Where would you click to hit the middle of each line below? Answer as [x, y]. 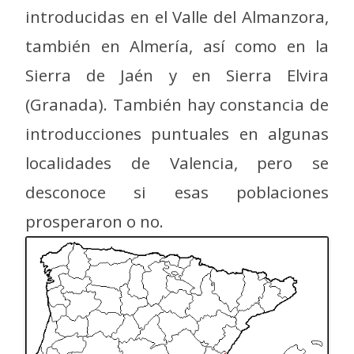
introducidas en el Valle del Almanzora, [177, 16]
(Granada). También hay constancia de [177, 104]
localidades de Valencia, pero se [177, 162]
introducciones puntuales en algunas [177, 133]
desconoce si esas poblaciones [177, 192]
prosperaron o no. [94, 221]
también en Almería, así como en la [177, 45]
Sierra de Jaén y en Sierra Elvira [177, 75]
